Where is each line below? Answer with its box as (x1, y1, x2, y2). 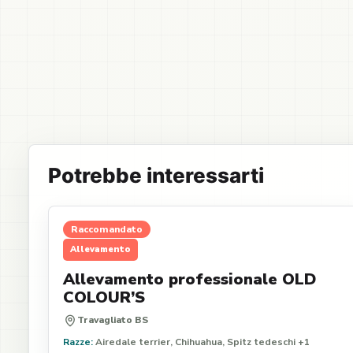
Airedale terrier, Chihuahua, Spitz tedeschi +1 (93, 336, 310, 348)
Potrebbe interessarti (48, 163, 264, 188)
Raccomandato (71, 223, 143, 236)
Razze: (63, 336, 93, 348)
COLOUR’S (63, 287, 145, 308)
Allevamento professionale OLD (63, 269, 316, 290)
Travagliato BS (77, 314, 148, 326)
